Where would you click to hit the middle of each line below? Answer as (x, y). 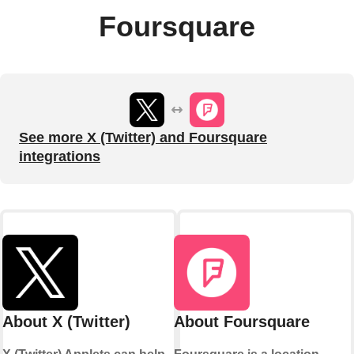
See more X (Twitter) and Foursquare (143, 137)
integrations (60, 156)
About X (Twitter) (66, 321)
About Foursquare (242, 321)
